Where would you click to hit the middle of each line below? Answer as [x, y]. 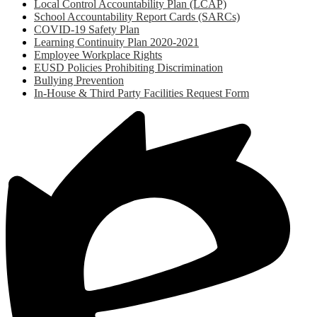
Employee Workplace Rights [98, 55]
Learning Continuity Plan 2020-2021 [116, 42]
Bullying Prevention [79, 81]
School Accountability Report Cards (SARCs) [137, 17]
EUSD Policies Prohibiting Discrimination [128, 68]
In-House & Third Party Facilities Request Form [142, 93]
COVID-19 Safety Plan [87, 30]
